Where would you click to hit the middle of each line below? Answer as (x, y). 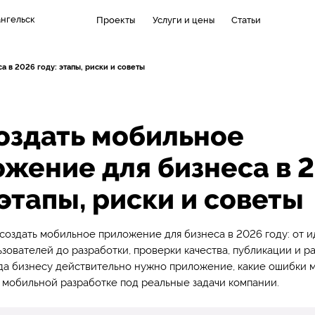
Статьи (246, 20)
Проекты (116, 20)
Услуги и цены (183, 20)
